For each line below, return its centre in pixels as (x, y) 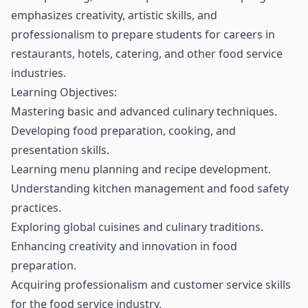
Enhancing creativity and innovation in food (124, 246)
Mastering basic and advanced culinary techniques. (144, 111)
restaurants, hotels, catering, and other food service (147, 54)
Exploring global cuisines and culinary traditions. (137, 227)
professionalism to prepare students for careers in (143, 34)
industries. (38, 73)
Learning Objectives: (64, 92)
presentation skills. (60, 150)
